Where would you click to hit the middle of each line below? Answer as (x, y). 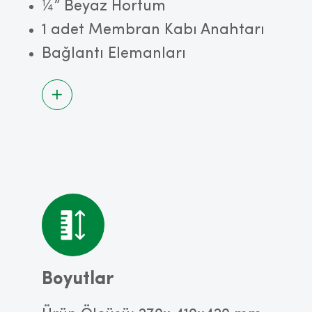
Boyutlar (78, 280)
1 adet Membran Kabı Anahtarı (153, 30)
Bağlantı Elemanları (114, 54)
